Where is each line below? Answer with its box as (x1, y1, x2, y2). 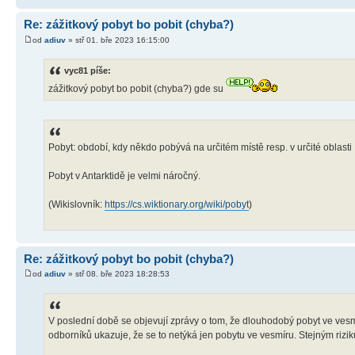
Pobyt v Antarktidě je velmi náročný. (48, 170, 200, 181)
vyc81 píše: (64, 65, 111, 75)
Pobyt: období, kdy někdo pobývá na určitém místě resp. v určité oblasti (48, 141, 352, 153)
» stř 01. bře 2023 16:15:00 (66, 35, 170, 44)
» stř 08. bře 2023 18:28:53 (66, 269, 170, 279)
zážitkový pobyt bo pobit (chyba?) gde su (48, 82, 226, 94)
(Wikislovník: (48, 198, 105, 210)
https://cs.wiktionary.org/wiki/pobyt (105, 198, 249, 210)
